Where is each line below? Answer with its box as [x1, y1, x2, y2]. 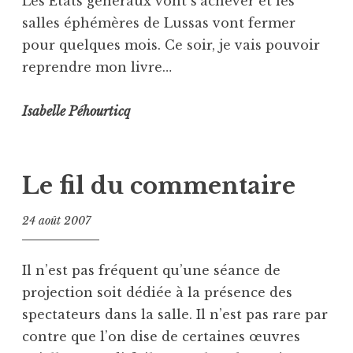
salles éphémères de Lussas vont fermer [22, 14, 295, 31]
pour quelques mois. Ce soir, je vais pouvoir [22, 36, 320, 53]
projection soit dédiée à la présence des [22, 284, 292, 301]
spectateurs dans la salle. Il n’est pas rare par [22, 307, 328, 323]
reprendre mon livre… [22, 58, 172, 75]
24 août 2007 [22, 213, 91, 228]
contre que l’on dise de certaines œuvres [22, 329, 300, 345]
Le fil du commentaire [22, 171, 295, 200]
